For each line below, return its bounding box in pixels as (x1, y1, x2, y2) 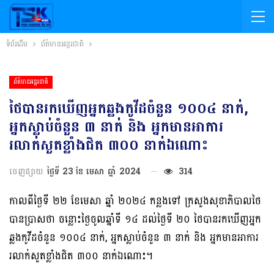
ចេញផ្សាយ (9, 163, 46, 179)
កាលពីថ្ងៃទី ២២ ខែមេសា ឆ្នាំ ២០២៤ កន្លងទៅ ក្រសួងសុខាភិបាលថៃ (9, 191, 261, 210)
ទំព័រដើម (6, 37, 28, 51)
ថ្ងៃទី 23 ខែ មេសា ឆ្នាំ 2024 (47, 163, 141, 179)
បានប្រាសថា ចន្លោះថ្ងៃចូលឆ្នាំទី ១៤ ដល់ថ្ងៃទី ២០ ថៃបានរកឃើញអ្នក (9, 209, 261, 229)
